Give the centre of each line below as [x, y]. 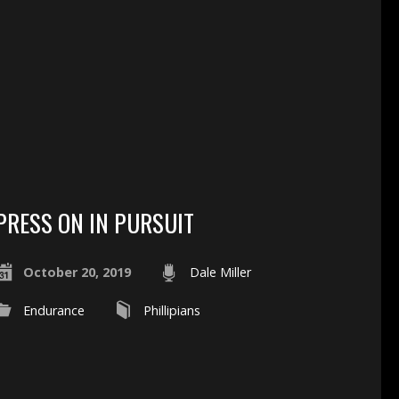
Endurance [53, 310]
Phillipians [171, 310]
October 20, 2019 [77, 272]
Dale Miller [220, 272]
